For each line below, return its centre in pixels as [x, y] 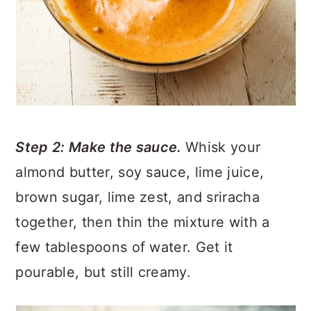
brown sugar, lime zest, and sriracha [137, 197]
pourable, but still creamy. [103, 272]
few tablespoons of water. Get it [124, 247]
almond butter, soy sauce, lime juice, [140, 172]
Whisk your [223, 147]
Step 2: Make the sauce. [101, 147]
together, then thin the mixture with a [143, 222]
